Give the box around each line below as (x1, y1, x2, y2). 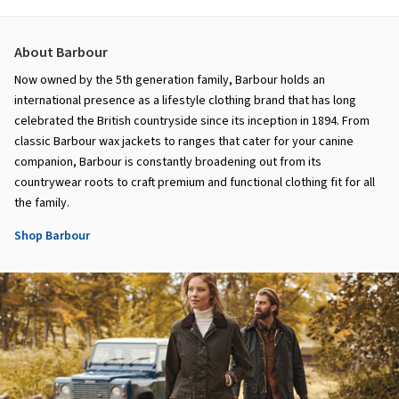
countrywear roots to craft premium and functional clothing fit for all (14, 174, 375, 192)
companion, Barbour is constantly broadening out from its (14, 153, 322, 172)
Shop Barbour (14, 227, 90, 246)
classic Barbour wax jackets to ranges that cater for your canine (14, 133, 354, 151)
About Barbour (14, 43, 108, 63)
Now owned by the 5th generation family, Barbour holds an (14, 71, 325, 90)
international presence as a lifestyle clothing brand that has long (14, 92, 356, 110)
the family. (14, 194, 69, 213)
